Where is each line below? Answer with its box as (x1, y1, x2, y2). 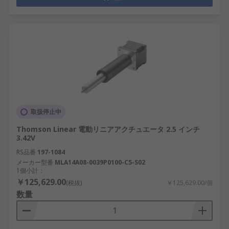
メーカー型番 (16, 158, 53, 167)
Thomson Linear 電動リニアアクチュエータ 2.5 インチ (16, 124, 200, 134)
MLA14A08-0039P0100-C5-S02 (55, 158, 145, 167)
